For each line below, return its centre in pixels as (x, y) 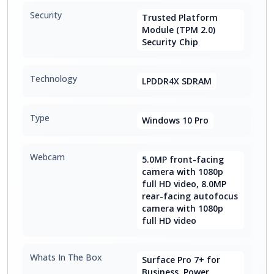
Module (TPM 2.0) (179, 30)
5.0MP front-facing (183, 159)
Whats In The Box (66, 257)
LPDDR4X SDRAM (177, 81)
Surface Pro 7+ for (181, 260)
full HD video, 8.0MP (184, 184)
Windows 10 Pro (175, 120)
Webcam (47, 157)
